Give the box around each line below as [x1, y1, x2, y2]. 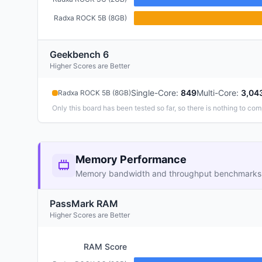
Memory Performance [75, 153, 187, 166]
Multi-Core [196, 88, 236, 98]
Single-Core [131, 88, 176, 98]
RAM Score [84, 242, 127, 251]
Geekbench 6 [50, 49, 109, 60]
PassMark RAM [50, 198, 118, 209]
